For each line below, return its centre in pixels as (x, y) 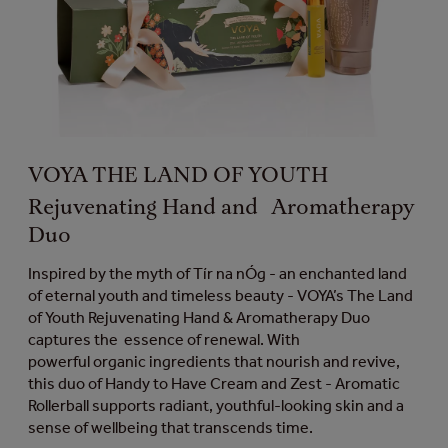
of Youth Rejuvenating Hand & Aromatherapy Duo (199, 318)
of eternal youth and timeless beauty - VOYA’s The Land (220, 296)
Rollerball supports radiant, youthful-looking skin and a (216, 406)
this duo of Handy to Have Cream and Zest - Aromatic (214, 384)
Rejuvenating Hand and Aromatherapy (221, 207)
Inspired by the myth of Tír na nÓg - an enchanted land (217, 274)
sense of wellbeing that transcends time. (170, 428)
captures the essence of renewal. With (164, 340)
